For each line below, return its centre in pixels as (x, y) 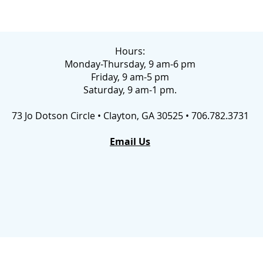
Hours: (130, 51)
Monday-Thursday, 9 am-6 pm (130, 64)
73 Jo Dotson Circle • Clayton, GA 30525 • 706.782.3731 (130, 116)
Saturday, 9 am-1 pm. (130, 90)
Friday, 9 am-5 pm (130, 77)
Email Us (130, 141)
